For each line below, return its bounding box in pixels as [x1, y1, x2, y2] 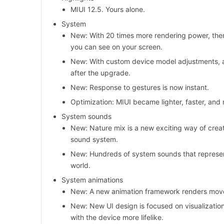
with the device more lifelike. [70, 213, 163, 222]
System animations [61, 175, 123, 184]
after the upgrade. [70, 68, 130, 77]
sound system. [70, 135, 118, 144]
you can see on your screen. [70, 42, 162, 51]
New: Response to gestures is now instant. [70, 83, 209, 92]
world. [70, 161, 90, 170]
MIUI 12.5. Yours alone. [70, 5, 145, 14]
